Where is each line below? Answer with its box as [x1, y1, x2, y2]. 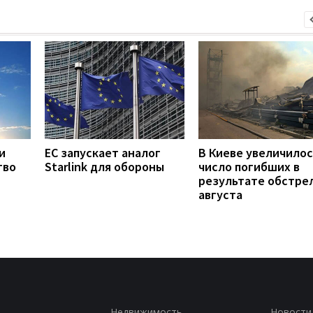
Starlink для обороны [45, 158, 164, 175]
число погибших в [198, 158, 300, 175]
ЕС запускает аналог [45, 144, 161, 161]
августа [198, 186, 242, 203]
